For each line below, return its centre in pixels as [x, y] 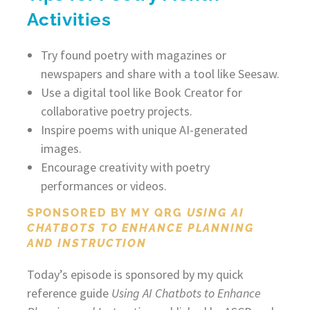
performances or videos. [103, 185]
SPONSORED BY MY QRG [107, 212]
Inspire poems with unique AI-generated [144, 129]
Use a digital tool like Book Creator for [141, 92]
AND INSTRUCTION [87, 243]
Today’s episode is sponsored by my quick [135, 274]
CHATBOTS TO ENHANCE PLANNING [140, 228]
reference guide [69, 293]
